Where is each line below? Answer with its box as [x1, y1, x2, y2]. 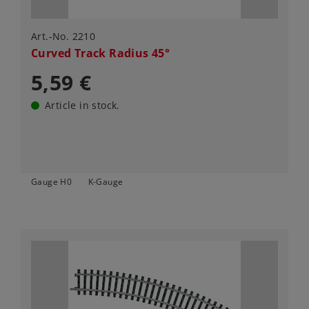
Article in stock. [45, 99, 120, 112]
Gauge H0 [31, 176, 72, 188]
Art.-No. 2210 [31, 30, 96, 43]
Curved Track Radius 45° [31, 46, 170, 61]
